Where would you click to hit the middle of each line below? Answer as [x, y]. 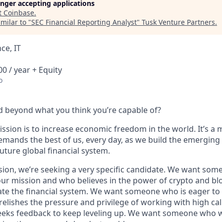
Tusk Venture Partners [178, 22]
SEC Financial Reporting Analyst [84, 22]
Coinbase [19, 13]
